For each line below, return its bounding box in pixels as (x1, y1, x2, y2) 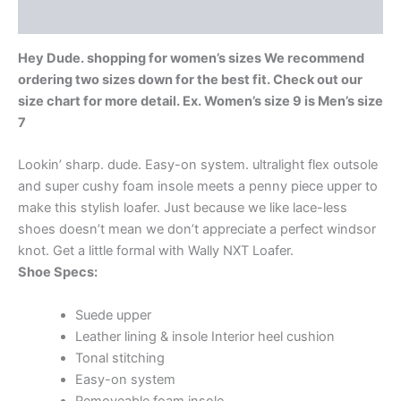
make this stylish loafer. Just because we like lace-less (18, 200, 347, 217)
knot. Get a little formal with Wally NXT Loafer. (18, 243, 294, 260)
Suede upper (74, 306, 151, 323)
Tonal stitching (74, 349, 165, 366)
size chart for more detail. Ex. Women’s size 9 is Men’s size (18, 92, 383, 109)
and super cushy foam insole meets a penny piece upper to (18, 178, 378, 195)
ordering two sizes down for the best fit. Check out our (18, 71, 363, 88)
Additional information (18, 8, 160, 25)
